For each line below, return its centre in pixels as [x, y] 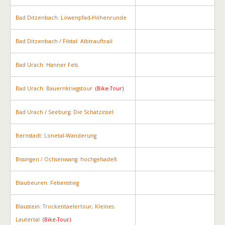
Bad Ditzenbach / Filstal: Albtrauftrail [64, 41]
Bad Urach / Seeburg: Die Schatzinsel [65, 112]
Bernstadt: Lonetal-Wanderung [56, 136]
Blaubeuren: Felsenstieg [47, 183]
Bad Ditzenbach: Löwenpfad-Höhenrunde [71, 18]
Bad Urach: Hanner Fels [47, 65]
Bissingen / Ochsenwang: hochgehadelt [66, 159]
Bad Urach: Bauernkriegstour [55, 88]
